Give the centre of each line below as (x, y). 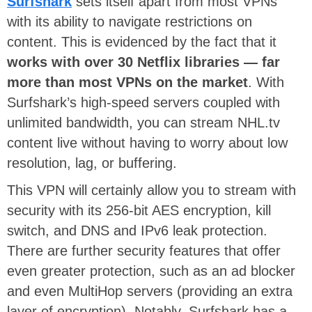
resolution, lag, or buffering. (92, 163)
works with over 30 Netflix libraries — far (143, 62)
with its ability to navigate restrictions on (130, 22)
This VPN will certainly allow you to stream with (151, 190)
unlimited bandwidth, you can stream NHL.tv (143, 123)
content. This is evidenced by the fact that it (142, 42)
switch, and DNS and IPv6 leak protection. (137, 231)
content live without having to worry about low (147, 143)
